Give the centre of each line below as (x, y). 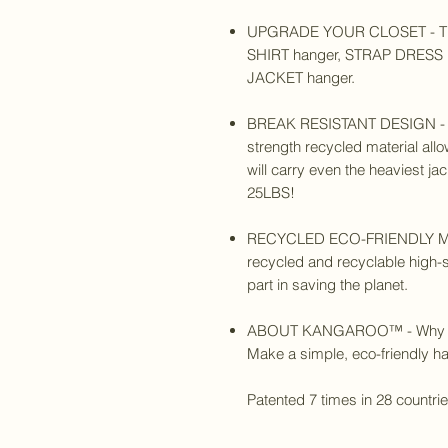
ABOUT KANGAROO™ (325, 331)
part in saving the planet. (329, 285)
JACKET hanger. (301, 78)
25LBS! (271, 193)
